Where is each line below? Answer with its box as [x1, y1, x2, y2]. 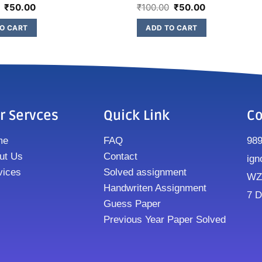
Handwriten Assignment [104, 182, 207, 194]
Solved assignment [104, 166, 187, 178]
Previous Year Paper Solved [104, 213, 226, 225]
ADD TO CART [146, 23, 198, 32]
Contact [104, 150, 138, 162]
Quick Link [104, 107, 170, 124]
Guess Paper [104, 198, 161, 209]
